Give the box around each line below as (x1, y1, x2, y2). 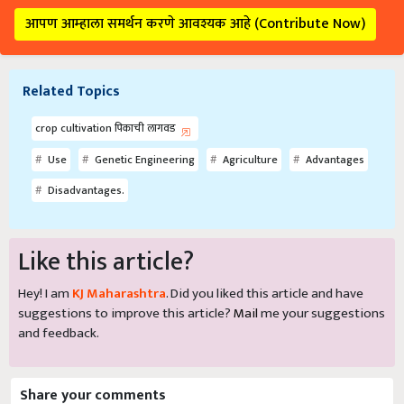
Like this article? (18, 223, 194, 266)
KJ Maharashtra (72, 264, 166, 288)
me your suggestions (258, 284, 385, 308)
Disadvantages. (45, 163, 124, 182)
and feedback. (18, 304, 99, 327)
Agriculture (220, 133, 278, 151)
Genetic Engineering (92, 133, 195, 151)
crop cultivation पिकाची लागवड (35, 101, 178, 120)
